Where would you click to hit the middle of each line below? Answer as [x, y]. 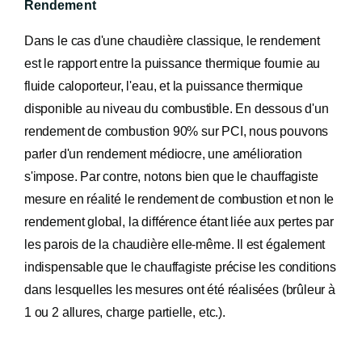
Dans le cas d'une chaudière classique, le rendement [172, 41]
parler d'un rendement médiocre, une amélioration [163, 154]
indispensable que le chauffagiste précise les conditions [180, 267]
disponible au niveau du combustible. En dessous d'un [177, 109]
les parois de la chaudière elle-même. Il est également [175, 244]
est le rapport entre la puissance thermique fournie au [173, 63]
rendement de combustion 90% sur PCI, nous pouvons [177, 131]
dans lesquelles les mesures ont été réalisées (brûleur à [180, 290]
